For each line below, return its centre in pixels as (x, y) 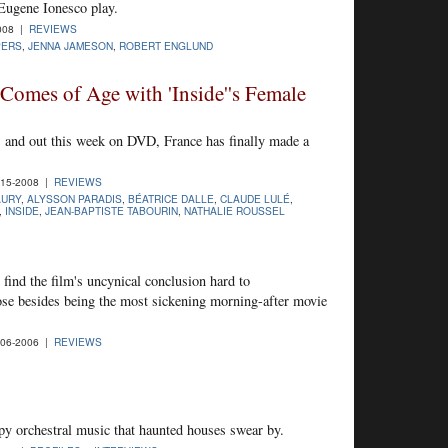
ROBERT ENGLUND (166, 45)
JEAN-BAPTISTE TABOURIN (111, 211)
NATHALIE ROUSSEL (234, 211)
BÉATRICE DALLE (171, 199)
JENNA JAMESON (70, 45)
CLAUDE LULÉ (255, 199)
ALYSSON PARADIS (74, 199)
